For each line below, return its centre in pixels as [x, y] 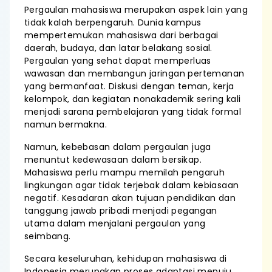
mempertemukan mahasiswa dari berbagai [121, 35]
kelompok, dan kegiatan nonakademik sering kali [133, 99]
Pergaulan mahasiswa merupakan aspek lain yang [136, 10]
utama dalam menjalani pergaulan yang [115, 223]
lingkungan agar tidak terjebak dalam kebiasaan [132, 185]
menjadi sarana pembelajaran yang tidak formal [133, 112]
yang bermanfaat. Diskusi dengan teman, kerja [129, 86]
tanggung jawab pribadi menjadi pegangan [121, 211]
